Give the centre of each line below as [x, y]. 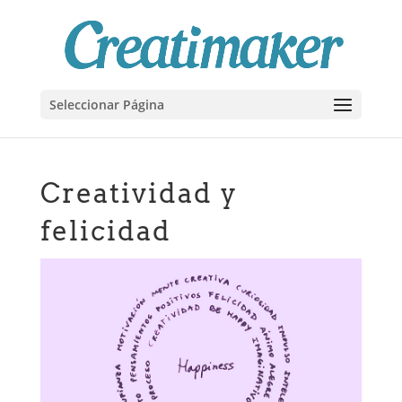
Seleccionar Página [106, 105]
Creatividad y [139, 193]
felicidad [105, 231]
